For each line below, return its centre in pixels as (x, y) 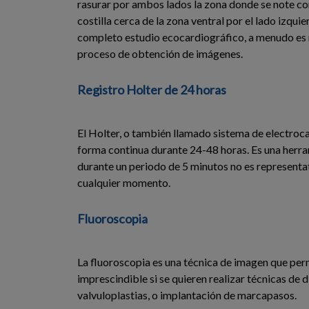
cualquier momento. (124, 182)
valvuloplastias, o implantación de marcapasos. (187, 295)
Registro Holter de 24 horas (152, 89)
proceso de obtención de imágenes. (160, 53)
